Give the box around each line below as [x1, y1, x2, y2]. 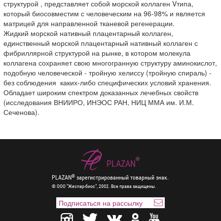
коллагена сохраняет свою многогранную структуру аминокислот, [3, 58, 218, 68]
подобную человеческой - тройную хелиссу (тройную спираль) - [3, 68, 212, 78]
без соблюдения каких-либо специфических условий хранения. [3, 77, 214, 88]
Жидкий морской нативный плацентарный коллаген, [3, 28, 174, 38]
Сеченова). [3, 107, 40, 117]
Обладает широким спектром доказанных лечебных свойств [3, 87, 199, 98]
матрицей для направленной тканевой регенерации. [3, 18, 177, 29]
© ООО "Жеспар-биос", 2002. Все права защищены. [52, 184, 157, 189]
